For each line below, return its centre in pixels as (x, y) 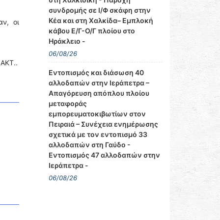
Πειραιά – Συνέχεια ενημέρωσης (103, 124)
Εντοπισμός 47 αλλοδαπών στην (104, 155)
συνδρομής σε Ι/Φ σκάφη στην (99, 10)
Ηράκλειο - (67, 41)
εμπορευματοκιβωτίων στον (97, 114)
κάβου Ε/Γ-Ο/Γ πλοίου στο (92, 31)
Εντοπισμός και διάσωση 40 (96, 72)
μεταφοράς (68, 103)
